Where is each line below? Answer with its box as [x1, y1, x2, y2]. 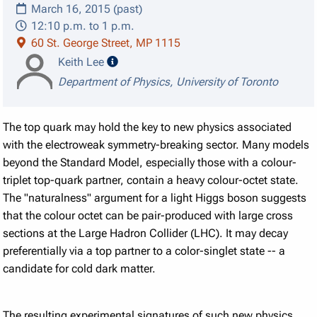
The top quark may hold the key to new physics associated [3, 120, 292, 134]
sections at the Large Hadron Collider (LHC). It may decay [3, 226, 289, 241]
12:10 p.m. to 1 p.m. [28, 19, 135, 33]
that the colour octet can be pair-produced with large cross [3, 209, 294, 223]
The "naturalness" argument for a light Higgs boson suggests [3, 191, 307, 205]
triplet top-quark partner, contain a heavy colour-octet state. [3, 173, 299, 188]
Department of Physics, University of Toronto [57, 74, 278, 88]
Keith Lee [57, 55, 107, 69]
